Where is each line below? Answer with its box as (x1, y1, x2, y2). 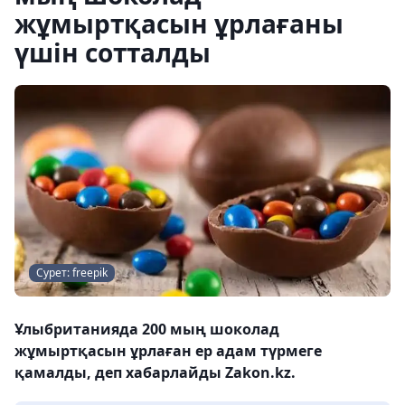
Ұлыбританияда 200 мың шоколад (14, 319, 279, 339)
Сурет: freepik (36, 265, 108, 280)
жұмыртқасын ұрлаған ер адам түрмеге (14, 341, 322, 361)
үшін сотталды (14, 35, 211, 70)
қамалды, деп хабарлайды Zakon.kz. (14, 363, 296, 382)
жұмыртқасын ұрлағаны (14, 6, 344, 41)
